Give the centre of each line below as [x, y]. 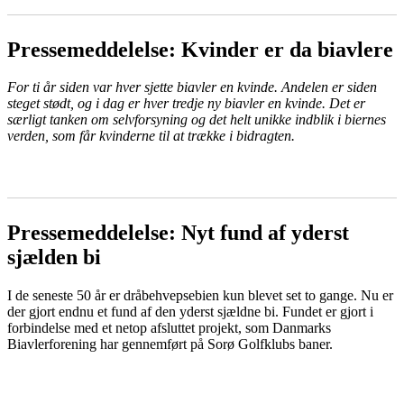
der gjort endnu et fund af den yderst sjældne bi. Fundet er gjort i [190, 312]
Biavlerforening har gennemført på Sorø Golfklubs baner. [170, 344]
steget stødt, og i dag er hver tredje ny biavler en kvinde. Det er [186, 104]
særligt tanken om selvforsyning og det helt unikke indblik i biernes [197, 120]
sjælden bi [54, 257]
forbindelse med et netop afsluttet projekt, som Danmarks [169, 328]
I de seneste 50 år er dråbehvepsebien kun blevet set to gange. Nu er [200, 296]
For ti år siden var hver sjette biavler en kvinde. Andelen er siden [192, 87]
